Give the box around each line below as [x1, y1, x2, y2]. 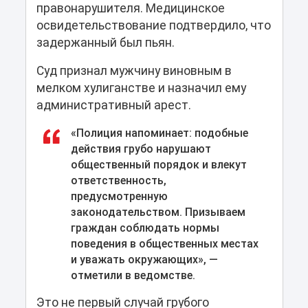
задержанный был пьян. [36, 35, 175, 49]
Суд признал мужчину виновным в [36, 63, 232, 78]
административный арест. [36, 98, 191, 112]
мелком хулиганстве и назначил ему [36, 80, 246, 95]
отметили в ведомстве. [70, 268, 195, 282]
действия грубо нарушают [70, 142, 211, 155]
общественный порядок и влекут [70, 157, 247, 171]
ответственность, [70, 173, 166, 187]
